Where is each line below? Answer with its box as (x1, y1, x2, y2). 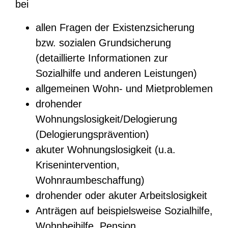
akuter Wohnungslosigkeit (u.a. (36, 144, 176, 155)
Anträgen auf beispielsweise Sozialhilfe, (36, 205, 213, 216)
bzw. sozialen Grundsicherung (36, 37, 171, 48)
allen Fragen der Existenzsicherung (36, 22, 194, 33)
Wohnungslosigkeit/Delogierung (36, 113, 177, 125)
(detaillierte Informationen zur (36, 52, 168, 64)
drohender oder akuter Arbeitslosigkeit (36, 190, 207, 201)
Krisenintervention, (36, 159, 120, 170)
